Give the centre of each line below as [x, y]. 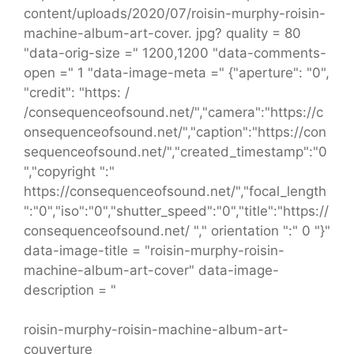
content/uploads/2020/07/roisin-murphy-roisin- [175, 13]
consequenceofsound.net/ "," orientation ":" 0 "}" [177, 230]
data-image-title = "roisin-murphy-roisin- [154, 250]
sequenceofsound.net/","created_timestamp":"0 [175, 151]
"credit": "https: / [77, 92]
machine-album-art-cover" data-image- [151, 270]
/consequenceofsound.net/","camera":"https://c [173, 112]
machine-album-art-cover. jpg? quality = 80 [162, 33]
